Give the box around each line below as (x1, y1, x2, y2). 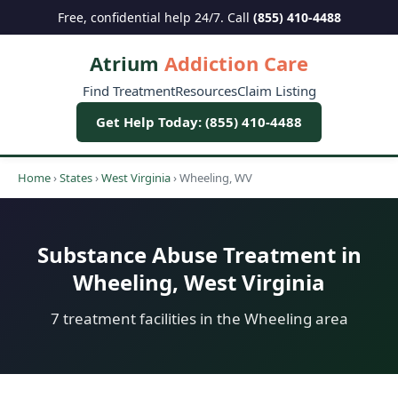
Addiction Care (159, 50, 308, 76)
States (60, 170, 92, 186)
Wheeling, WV (179, 170, 252, 186)
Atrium (90, 50, 159, 76)
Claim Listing (236, 82, 316, 99)
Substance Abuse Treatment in (36, 240, 362, 269)
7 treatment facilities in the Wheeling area (50, 308, 348, 329)
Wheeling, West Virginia (73, 267, 325, 297)
